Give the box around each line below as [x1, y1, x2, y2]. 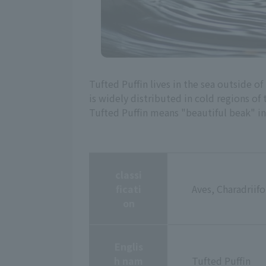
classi [115, 167, 142, 182]
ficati [116, 181, 141, 196]
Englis [114, 239, 143, 254]
